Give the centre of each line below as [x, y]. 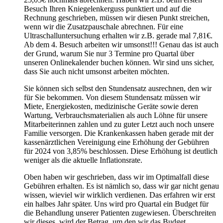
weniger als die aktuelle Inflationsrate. [83, 160]
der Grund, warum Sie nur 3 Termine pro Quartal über [109, 53]
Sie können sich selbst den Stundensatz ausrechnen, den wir [118, 88]
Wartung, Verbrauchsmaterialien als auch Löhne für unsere [116, 115]
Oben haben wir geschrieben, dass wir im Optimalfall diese [116, 177]
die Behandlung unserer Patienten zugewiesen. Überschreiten [120, 213]
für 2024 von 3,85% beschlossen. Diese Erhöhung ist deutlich [121, 151]
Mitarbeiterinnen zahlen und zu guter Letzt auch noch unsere [119, 124]
